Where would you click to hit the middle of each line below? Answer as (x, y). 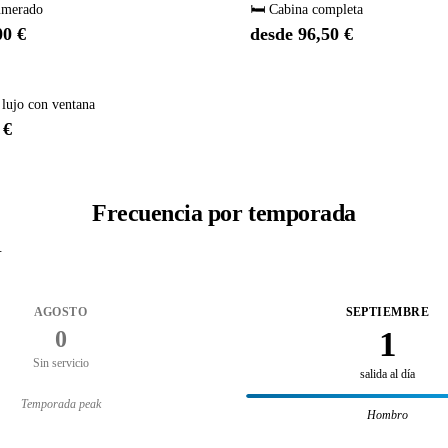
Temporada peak (60, 403)
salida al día (387, 374)
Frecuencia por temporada (224, 213)
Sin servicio (60, 363)
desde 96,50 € (301, 34)
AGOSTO (60, 312)
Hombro (387, 414)
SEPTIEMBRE (387, 312)
